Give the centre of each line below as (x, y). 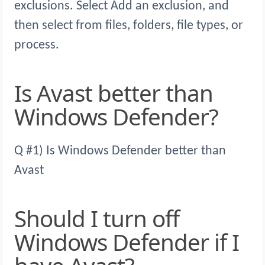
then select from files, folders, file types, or (129, 26)
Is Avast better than (18, 93)
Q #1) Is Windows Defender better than (120, 151)
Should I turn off (20, 219)
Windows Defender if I (127, 242)
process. (37, 46)
